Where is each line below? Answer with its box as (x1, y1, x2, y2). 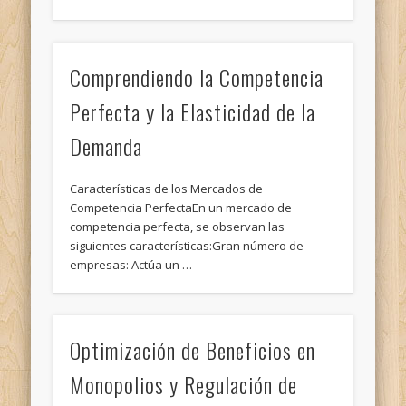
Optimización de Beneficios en (70, 333, 316, 367)
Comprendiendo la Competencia (70, 61, 324, 94)
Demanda (70, 130, 143, 163)
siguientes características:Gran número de (70, 237, 304, 255)
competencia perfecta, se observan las (70, 218, 285, 236)
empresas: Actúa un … (70, 256, 193, 274)
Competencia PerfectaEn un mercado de (70, 199, 293, 217)
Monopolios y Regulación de (70, 368, 298, 401)
